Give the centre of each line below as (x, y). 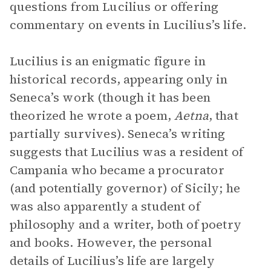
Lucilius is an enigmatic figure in (108, 61)
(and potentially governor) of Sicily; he (125, 188)
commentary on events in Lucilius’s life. (128, 25)
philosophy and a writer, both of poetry (126, 224)
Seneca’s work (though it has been (110, 97)
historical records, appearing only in (119, 79)
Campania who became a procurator (117, 170)
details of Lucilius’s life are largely (112, 261)
